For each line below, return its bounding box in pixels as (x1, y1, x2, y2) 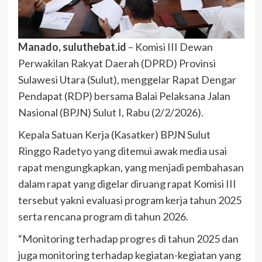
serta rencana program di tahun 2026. (18, 210, 188, 223)
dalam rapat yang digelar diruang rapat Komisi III (18, 177, 236, 191)
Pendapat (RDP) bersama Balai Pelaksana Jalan (18, 89, 230, 103)
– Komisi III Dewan (126, 40, 213, 54)
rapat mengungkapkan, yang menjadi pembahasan (18, 161, 244, 174)
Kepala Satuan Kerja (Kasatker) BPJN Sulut (18, 128, 211, 142)
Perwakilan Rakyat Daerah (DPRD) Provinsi (18, 57, 216, 70)
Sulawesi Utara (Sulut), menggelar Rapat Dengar (18, 73, 236, 87)
